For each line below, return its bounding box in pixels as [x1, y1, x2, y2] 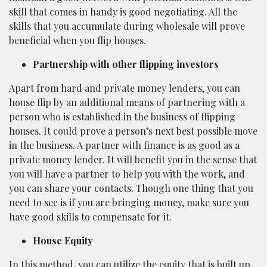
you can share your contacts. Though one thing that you [9, 182, 253, 194]
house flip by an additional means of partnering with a [9, 96, 245, 108]
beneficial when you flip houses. [9, 34, 146, 46]
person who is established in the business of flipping [9, 110, 235, 123]
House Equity [33, 234, 93, 247]
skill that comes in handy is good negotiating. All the [9, 5, 237, 18]
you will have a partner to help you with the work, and [9, 167, 245, 180]
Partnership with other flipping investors [33, 58, 219, 70]
